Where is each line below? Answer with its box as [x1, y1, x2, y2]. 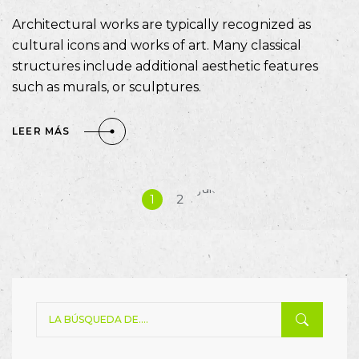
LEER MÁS [12, 125, 71, 138]
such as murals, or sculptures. [12, 79, 201, 95]
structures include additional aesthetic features [12, 58, 318, 74]
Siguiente [184, 180, 240, 196]
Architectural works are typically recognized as [12, 16, 311, 32]
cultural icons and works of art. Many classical [12, 37, 301, 53]
